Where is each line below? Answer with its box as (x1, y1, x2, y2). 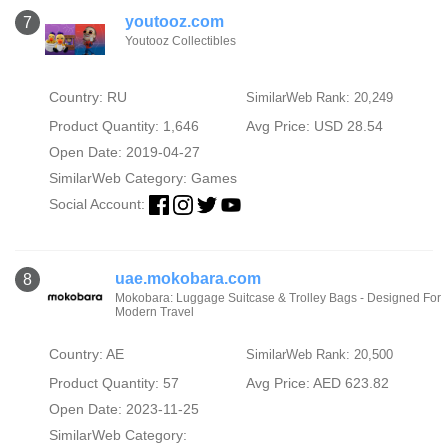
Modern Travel (115, 305, 194, 319)
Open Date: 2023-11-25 (48, 401, 199, 417)
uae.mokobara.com (115, 270, 261, 287)
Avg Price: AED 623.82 (245, 375, 389, 391)
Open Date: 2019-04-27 (48, 143, 200, 160)
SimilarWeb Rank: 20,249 (245, 89, 393, 105)
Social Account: (48, 195, 149, 212)
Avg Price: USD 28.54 (245, 117, 383, 134)
